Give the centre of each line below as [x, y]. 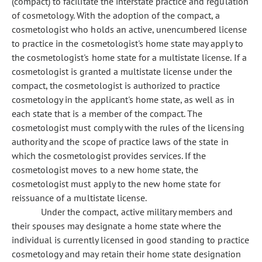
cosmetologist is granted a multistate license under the [122, 71]
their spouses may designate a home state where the [117, 226]
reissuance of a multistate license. [79, 198]
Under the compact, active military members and [137, 212]
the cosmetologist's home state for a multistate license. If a [129, 57]
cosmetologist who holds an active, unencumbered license [130, 29]
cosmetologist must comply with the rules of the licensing [128, 127]
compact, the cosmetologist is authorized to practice [116, 85]
